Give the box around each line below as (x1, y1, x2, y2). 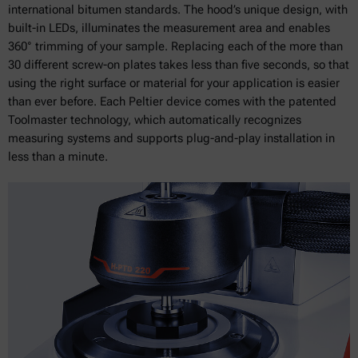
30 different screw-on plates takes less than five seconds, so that (8, 58, 349, 72)
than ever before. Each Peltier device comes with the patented (8, 94, 336, 109)
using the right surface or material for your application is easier (8, 76, 340, 90)
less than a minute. (8, 149, 108, 164)
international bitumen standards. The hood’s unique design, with (8, 2, 348, 17)
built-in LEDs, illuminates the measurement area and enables (8, 21, 330, 35)
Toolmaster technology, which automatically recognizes (8, 113, 301, 127)
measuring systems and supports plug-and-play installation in (8, 131, 335, 145)
